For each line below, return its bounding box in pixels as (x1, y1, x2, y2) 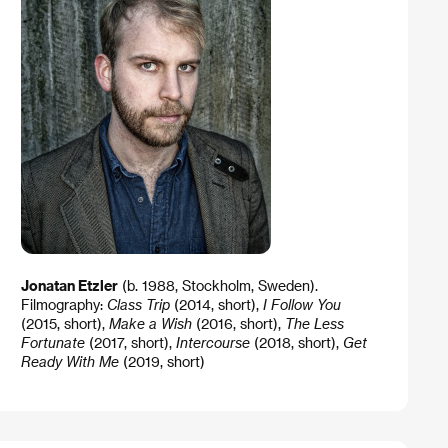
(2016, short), (191, 315, 285, 333)
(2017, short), (84, 334, 176, 352)
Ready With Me (20, 353, 119, 371)
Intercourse (175, 334, 250, 352)
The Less (284, 315, 344, 333)
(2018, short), (249, 334, 343, 352)
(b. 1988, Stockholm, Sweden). (117, 277, 318, 295)
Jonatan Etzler (20, 277, 118, 295)
